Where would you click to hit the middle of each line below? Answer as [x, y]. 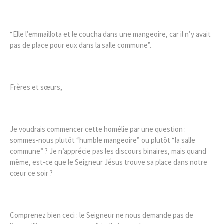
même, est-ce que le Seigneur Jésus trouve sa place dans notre [109, 162]
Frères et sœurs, [36, 87]
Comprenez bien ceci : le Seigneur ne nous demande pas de [102, 215]
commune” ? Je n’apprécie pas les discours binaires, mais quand [108, 151]
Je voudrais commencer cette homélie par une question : [98, 129]
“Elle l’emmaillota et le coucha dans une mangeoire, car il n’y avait [110, 34]
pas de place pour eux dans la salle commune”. [81, 45]
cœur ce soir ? [31, 173]
